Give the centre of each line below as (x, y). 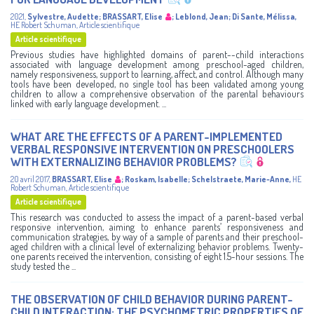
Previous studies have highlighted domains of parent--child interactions (157, 55)
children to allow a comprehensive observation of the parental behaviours (157, 94)
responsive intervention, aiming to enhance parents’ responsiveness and (157, 227)
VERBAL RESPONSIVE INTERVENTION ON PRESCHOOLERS (152, 149)
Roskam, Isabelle (156, 179)
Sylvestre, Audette (63, 17)
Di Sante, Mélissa (264, 17)
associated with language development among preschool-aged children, (157, 64)
